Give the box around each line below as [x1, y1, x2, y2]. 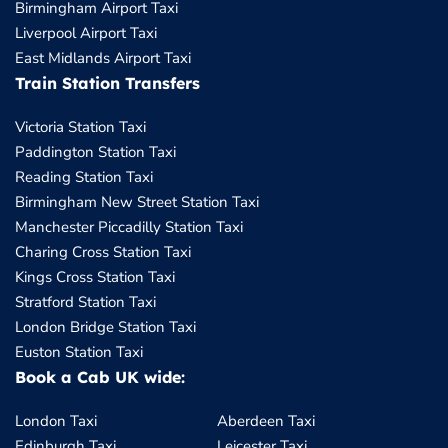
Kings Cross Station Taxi [15, 267, 175, 288]
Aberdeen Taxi [216, 411, 315, 432]
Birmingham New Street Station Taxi [15, 192, 259, 213]
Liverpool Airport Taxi [15, 23, 157, 44]
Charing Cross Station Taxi [15, 242, 191, 263]
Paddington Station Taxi [15, 142, 176, 163]
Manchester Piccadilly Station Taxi [15, 217, 243, 238]
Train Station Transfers [15, 73, 200, 94]
